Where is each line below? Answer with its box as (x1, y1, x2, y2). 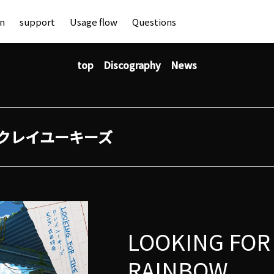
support (20, 15, 55, 28)
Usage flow (70, 15, 117, 28)
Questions (132, 15, 176, 28)
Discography (103, 57, 161, 72)
